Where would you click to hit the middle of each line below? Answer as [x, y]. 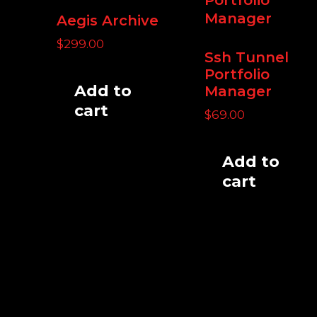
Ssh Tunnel [246, 57]
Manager [238, 91]
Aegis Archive [108, 20]
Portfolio [237, 74]
